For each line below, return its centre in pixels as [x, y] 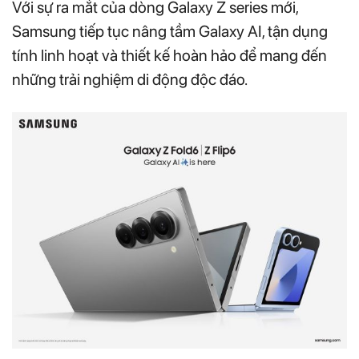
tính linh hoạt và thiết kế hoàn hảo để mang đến [169, 55]
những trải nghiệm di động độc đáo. [130, 79]
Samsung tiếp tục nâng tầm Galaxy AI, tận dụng [170, 31]
